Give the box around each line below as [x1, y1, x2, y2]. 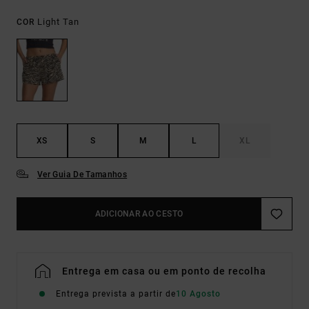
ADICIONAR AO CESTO [94, 209, 183, 219]
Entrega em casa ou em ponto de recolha [62, 266, 266, 277]
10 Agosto [176, 289, 221, 299]
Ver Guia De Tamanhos [37, 170, 128, 180]
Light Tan [37, 17, 79, 27]
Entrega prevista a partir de [56, 289, 176, 299]
